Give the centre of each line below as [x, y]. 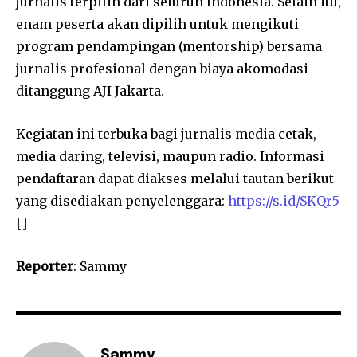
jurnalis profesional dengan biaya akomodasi [162, 68]
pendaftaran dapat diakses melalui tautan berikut [175, 178]
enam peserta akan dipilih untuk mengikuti [157, 24]
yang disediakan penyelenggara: [122, 200]
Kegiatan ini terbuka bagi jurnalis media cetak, [166, 133]
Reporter [45, 266]
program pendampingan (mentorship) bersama [169, 46]
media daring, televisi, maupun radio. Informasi [170, 156]
